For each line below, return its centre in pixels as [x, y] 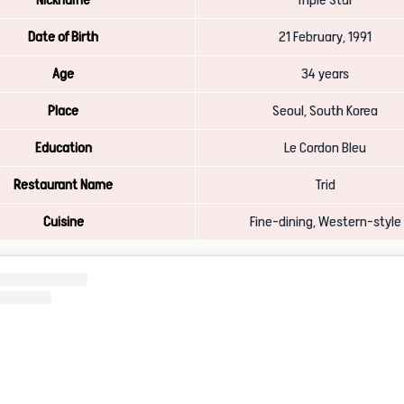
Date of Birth [63, 37]
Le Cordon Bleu [326, 148]
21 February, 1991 [326, 37]
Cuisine [63, 222]
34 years [326, 74]
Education [63, 148]
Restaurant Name [63, 185]
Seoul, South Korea [326, 111]
